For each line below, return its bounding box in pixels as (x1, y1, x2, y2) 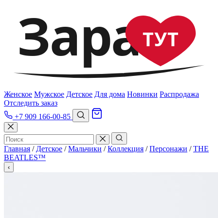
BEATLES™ (4, 153, 46, 162)
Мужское (34, 90, 64, 98)
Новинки (127, 90, 158, 98)
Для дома (94, 90, 125, 98)
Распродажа (160, 90, 199, 98)
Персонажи (149, 144, 187, 153)
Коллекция (108, 144, 144, 153)
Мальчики (68, 144, 102, 153)
